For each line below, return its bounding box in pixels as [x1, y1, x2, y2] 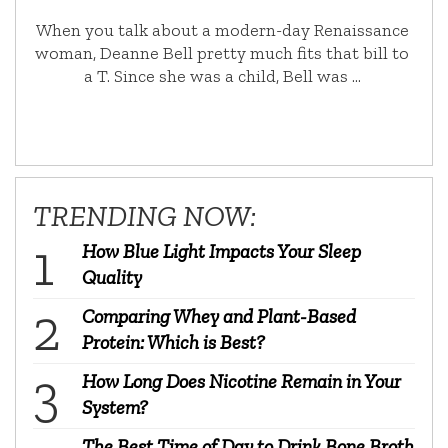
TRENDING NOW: [33, 197, 256, 234]
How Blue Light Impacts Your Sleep [82, 238, 361, 263]
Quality [82, 264, 142, 289]
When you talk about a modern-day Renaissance [35, 18, 409, 41]
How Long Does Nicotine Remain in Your [82, 368, 401, 393]
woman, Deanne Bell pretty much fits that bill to [35, 41, 410, 64]
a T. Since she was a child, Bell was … [83, 64, 361, 87]
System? [82, 394, 148, 419]
